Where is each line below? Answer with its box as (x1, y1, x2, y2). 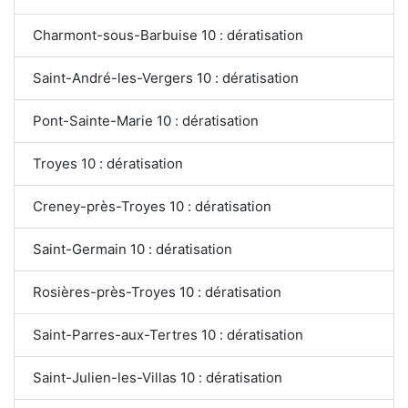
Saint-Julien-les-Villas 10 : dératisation (33, 368, 283, 386)
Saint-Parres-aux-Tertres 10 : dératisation (33, 325, 304, 343)
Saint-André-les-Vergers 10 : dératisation (33, 68, 300, 87)
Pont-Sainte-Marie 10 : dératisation (33, 111, 259, 129)
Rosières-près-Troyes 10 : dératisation (33, 282, 282, 301)
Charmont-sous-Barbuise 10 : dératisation (33, 25, 303, 44)
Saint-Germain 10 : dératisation (33, 240, 232, 258)
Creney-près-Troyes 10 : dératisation (33, 197, 272, 215)
